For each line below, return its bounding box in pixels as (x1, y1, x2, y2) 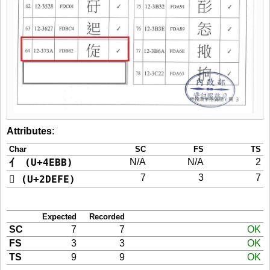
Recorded (89, 212, 125, 222)
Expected (42, 212, 77, 222)
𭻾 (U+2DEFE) (9, 174, 75, 186)
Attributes (7, 126, 52, 137)
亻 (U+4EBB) (9, 157, 73, 169)
